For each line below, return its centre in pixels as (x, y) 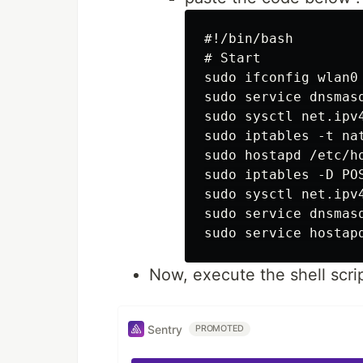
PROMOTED (220, 329)
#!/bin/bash (249, 38)
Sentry (165, 329)
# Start (233, 58)
